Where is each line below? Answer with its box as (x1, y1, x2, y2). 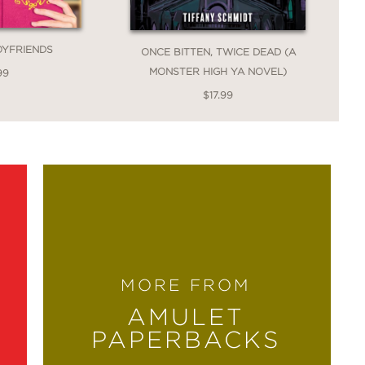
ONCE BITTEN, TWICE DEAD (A (140, 46, 296, 57)
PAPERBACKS (90, 327, 280, 354)
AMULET (126, 304, 244, 331)
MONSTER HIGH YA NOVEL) (149, 66, 288, 77)
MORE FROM (120, 276, 251, 295)
